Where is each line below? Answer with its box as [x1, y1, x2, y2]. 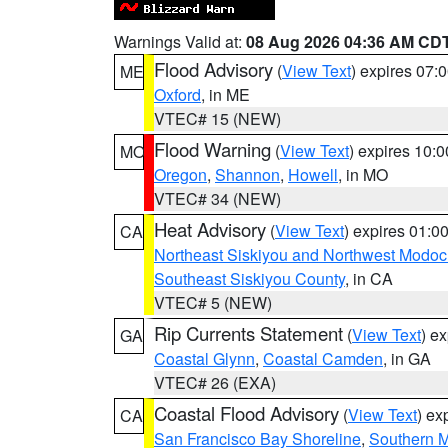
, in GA [383, 347, 431, 370]
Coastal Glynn [154, 347, 255, 370]
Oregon [154, 163, 207, 186]
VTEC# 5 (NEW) [154, 291, 272, 314]
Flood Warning [154, 136, 271, 162]
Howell [288, 163, 338, 186]
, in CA [345, 267, 393, 290]
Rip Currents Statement [154, 320, 343, 346]
